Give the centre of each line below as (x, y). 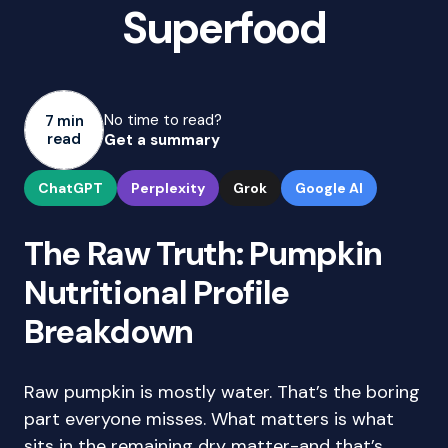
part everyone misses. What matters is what (209, 419)
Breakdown (109, 331)
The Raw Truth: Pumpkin (203, 253)
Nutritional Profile (156, 292)
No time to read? (163, 120)
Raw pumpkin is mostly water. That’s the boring (222, 392)
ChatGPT (70, 188)
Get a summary (162, 140)
